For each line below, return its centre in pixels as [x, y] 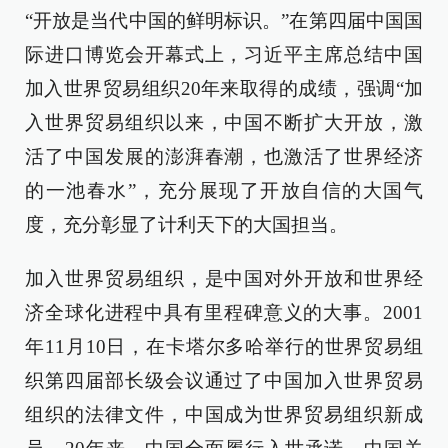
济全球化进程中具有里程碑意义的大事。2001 [224, 312]
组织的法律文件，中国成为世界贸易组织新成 [224, 414]
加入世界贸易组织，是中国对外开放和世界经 [224, 278]
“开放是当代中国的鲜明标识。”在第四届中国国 [224, 20]
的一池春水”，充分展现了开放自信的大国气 [224, 190]
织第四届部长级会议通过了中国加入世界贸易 [224, 380]
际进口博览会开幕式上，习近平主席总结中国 [224, 54]
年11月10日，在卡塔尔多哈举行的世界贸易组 [224, 346]
